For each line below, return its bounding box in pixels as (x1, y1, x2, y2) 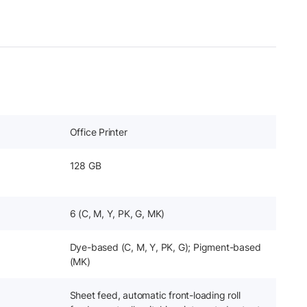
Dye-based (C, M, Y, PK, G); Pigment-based (69, 241, 261, 253)
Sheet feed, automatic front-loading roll (69, 289, 241, 301)
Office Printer (69, 126, 127, 138)
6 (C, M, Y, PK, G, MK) (69, 208, 165, 219)
